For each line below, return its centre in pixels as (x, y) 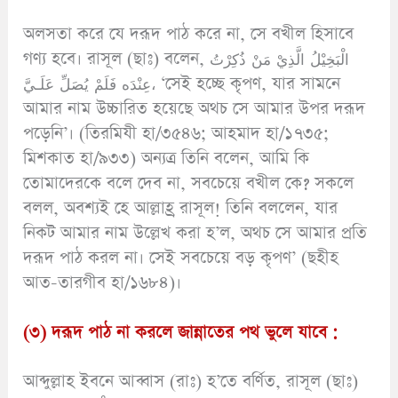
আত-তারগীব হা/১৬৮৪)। (103, 283)
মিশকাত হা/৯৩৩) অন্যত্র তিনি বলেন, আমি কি (167, 159)
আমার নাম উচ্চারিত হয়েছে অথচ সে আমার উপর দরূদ (195, 109)
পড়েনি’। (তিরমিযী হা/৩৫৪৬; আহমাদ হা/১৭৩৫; (176, 134)
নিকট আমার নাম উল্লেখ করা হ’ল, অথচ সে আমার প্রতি (195, 234)
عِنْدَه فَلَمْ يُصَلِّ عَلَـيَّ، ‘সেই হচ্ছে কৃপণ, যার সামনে (88, 84)
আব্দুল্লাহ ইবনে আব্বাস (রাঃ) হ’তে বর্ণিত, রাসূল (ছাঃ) (191, 381)
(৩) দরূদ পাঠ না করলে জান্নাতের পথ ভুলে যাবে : (181, 332)
